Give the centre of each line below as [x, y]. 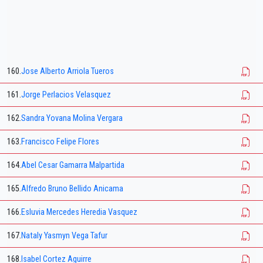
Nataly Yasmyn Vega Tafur [64, 236]
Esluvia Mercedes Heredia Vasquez [79, 213]
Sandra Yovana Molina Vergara [72, 119]
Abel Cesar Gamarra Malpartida [73, 166]
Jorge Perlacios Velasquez [66, 95]
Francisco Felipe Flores [60, 142]
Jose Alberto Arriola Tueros [68, 72]
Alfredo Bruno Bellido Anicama [72, 189]
